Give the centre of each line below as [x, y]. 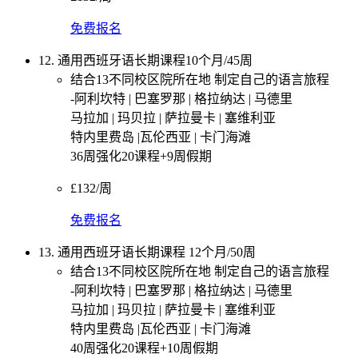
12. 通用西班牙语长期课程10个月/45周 [145, 60]
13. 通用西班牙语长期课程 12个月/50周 [147, 252]
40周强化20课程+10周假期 [144, 348]
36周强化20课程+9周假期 [141, 156]
